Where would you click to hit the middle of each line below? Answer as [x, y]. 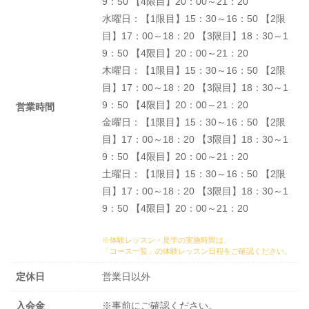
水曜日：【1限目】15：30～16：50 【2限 [194, 19]
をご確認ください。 [258, 251]
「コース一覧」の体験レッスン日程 [163, 251]
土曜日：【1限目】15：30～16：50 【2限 [194, 174]
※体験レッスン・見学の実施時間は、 [167, 240]
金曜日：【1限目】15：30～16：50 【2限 [194, 122]
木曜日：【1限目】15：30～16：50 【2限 [194, 71]
